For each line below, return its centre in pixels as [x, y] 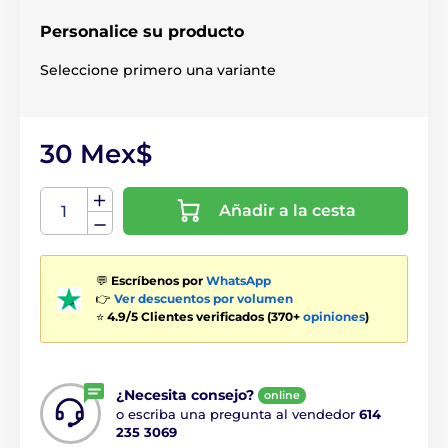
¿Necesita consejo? [185, 394]
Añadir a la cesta [287, 210]
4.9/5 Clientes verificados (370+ [205, 316]
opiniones [334, 316]
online [282, 395]
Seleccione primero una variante [158, 70]
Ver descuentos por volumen [203, 298]
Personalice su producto [142, 31]
